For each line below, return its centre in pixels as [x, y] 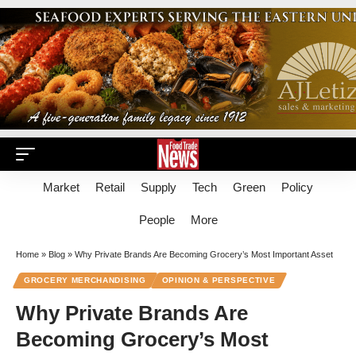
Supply [159, 187]
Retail [110, 187]
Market [61, 187]
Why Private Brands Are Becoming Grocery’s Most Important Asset [204, 254]
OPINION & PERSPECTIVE [219, 280]
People [157, 220]
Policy [297, 187]
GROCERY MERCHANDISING [85, 280]
